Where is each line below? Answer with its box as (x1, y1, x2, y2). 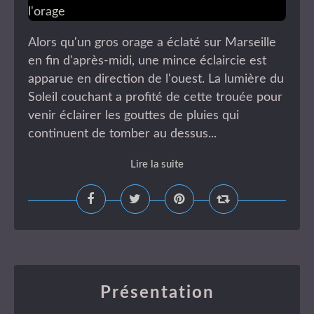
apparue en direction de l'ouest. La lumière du (28, 73, 284, 86)
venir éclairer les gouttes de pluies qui (28, 109, 239, 122)
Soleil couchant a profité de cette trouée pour (28, 91, 282, 104)
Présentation (100, 285, 214, 301)
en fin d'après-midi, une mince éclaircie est (28, 55, 266, 67)
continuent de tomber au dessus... (28, 128, 217, 140)
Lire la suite (130, 159, 184, 170)
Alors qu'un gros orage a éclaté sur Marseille (28, 36, 276, 49)
